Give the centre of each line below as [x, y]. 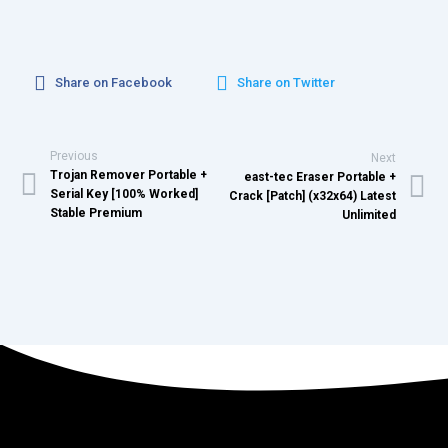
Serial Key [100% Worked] [124, 194]
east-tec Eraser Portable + [320, 177]
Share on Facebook [113, 82]
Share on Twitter [286, 82]
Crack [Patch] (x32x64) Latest [312, 196]
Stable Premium [96, 213]
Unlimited [369, 215]
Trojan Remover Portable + [128, 175]
